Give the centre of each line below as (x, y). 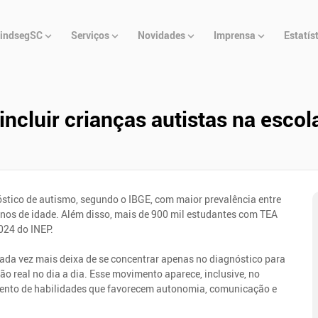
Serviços (91, 35)
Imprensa (235, 35)
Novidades (162, 35)
